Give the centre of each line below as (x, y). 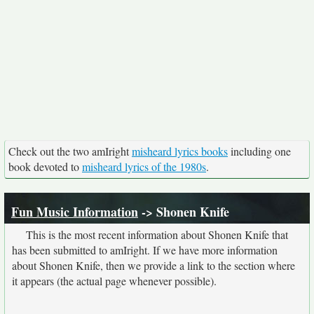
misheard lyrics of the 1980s (144, 166)
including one (259, 151)
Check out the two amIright (70, 151)
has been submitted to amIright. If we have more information (145, 250)
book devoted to (45, 166)
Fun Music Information (75, 212)
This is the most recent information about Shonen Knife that (157, 234)
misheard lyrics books (180, 151)
